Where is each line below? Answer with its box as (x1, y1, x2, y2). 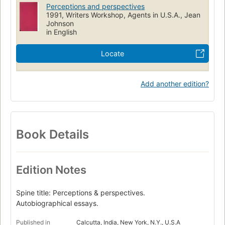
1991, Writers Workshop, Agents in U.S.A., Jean (46, 11, 201, 20)
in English (46, 28, 77, 37)
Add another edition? (141, 79, 209, 88)
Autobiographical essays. (16, 198, 98, 207)
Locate (101, 49, 124, 58)
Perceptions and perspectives (46, 2, 145, 11)
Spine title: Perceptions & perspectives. (16, 188, 145, 197)
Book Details (16, 127, 89, 142)
